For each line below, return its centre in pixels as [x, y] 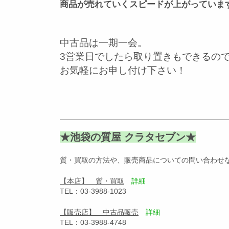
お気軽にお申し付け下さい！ [123, 70]
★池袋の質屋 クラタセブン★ [128, 137]
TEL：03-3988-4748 [93, 222]
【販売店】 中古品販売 [99, 212]
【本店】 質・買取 [92, 181]
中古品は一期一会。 [104, 43]
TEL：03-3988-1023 [93, 191]
